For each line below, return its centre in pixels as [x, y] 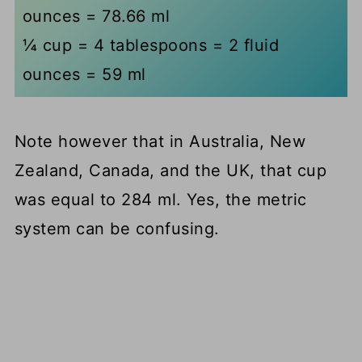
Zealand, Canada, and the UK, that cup [170, 171]
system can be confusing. [117, 229]
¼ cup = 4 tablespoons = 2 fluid [151, 46]
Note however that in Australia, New [160, 142]
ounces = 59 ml [84, 75]
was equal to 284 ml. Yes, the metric [160, 200]
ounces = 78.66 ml [96, 17]
